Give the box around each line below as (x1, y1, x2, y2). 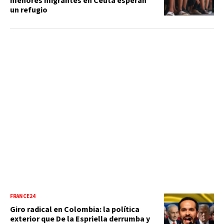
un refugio (10, 4, 47, 15)
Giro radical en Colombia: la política (10, 203, 139, 215)
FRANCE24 (10, 192, 35, 200)
